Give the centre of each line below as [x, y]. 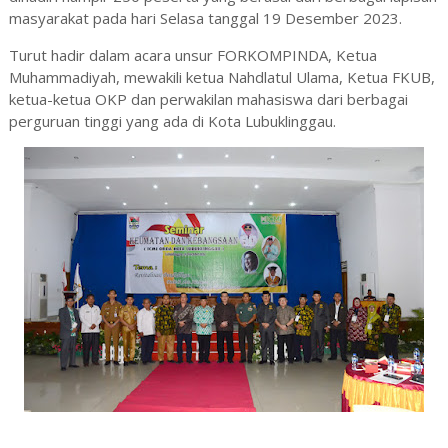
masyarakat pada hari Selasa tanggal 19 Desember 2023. [205, 18]
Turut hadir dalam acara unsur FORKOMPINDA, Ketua [192, 55]
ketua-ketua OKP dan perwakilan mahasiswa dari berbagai [208, 99]
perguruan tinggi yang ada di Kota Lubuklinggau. [172, 121]
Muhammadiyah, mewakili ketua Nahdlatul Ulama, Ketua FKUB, [221, 77]
